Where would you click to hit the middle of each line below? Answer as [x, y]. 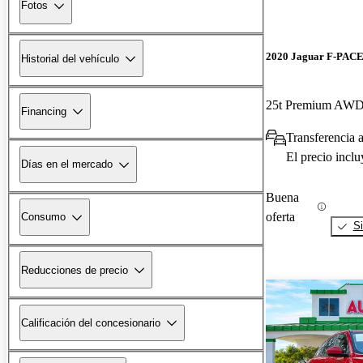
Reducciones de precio [75, 270]
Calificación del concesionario [91, 322]
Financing [44, 111]
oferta [280, 216]
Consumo [43, 217]
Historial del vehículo [70, 58]
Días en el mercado [67, 164]
